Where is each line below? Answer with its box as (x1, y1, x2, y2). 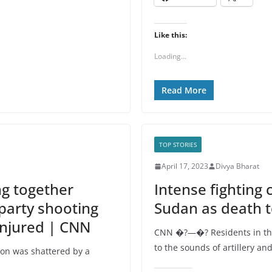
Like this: (154, 30, 187, 40)
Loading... (154, 51, 186, 61)
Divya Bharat (216, 161, 259, 171)
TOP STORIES (159, 140, 197, 149)
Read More (161, 84, 206, 96)
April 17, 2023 (161, 161, 208, 171)
